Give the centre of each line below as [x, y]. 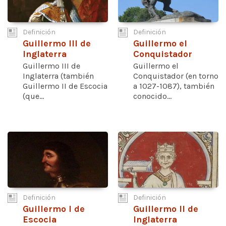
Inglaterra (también [58, 76]
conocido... [152, 96]
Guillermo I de [54, 209]
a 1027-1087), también [174, 86]
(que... [33, 96]
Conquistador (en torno [176, 76]
